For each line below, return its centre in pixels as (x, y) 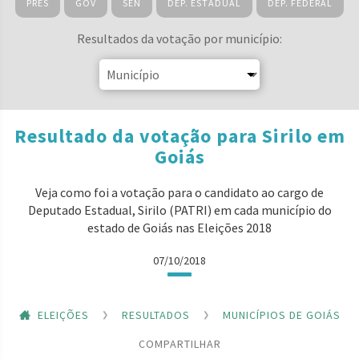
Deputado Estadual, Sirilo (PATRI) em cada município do (179, 210)
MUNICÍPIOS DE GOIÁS (281, 315)
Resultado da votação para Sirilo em (179, 136)
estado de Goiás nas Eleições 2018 (179, 228)
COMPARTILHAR (179, 343)
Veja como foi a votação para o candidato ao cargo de (179, 192)
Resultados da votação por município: (179, 38)
